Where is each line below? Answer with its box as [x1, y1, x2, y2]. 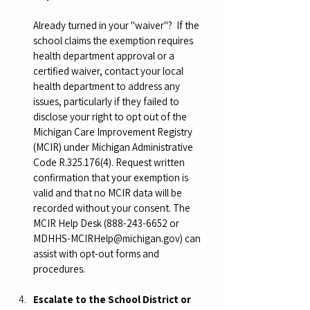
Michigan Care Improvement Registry [33, 125, 194, 138]
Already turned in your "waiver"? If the [33, 18, 201, 32]
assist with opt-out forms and [33, 246, 161, 260]
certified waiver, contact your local [33, 64, 185, 77]
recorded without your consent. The [33, 201, 192, 215]
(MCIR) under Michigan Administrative [33, 140, 195, 154]
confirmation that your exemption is [33, 170, 190, 184]
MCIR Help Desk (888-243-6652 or [33, 216, 181, 230]
